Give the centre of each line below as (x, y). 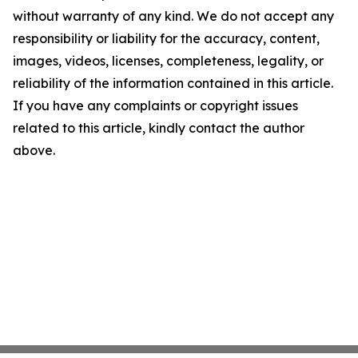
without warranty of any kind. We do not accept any (173, 16)
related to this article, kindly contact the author (159, 128)
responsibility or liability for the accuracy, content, (166, 39)
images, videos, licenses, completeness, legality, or (168, 61)
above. (34, 151)
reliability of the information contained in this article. (173, 84)
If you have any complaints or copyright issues (155, 106)
